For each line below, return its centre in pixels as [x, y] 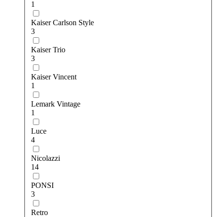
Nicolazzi [46, 158]
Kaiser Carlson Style [62, 22]
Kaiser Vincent [54, 77]
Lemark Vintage [56, 104]
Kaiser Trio [48, 49]
